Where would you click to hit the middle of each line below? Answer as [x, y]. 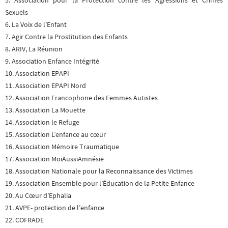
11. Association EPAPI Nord [46, 86]
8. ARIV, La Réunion [34, 49]
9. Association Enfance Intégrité [52, 62]
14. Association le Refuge [42, 123]
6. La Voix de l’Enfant [36, 25]
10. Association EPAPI [37, 74]
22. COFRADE [24, 220]
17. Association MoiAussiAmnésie [54, 159]
